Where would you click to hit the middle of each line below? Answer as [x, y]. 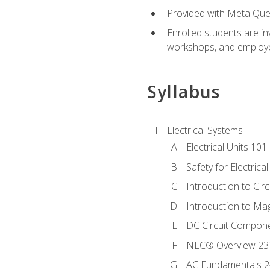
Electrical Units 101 [226, 147]
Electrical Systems [205, 130]
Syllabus [184, 92]
